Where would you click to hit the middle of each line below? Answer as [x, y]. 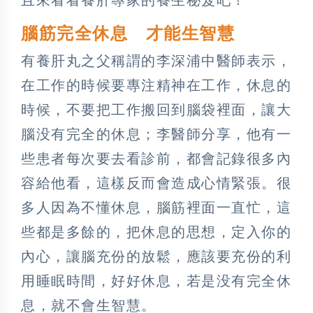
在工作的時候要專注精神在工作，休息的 [156, 85]
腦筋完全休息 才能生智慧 [128, 33]
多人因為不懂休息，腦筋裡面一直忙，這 [156, 207]
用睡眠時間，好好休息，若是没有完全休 [156, 281]
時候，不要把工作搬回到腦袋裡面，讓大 [156, 109]
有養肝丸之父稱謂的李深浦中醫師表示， [156, 60]
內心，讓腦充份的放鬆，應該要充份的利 [156, 256]
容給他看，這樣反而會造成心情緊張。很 [156, 183]
